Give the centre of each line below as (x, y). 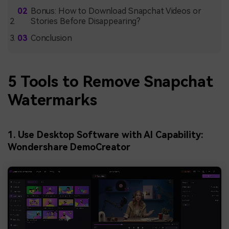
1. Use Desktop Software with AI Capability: (106, 135)
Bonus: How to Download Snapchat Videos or (116, 11)
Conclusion (51, 38)
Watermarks (52, 100)
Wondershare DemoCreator (69, 147)
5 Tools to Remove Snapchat (110, 82)
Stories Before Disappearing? (86, 21)
